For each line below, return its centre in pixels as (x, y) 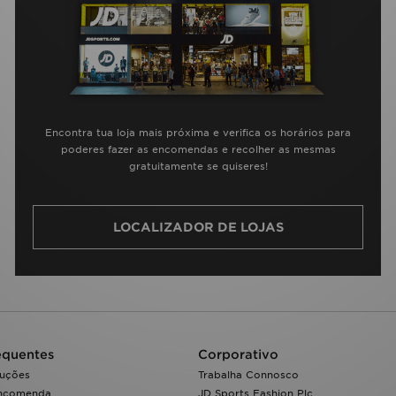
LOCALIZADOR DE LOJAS (198, 228)
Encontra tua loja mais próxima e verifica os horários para (198, 132)
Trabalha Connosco (248, 375)
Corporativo (238, 355)
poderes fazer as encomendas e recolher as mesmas (198, 149)
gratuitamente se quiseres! (198, 166)
